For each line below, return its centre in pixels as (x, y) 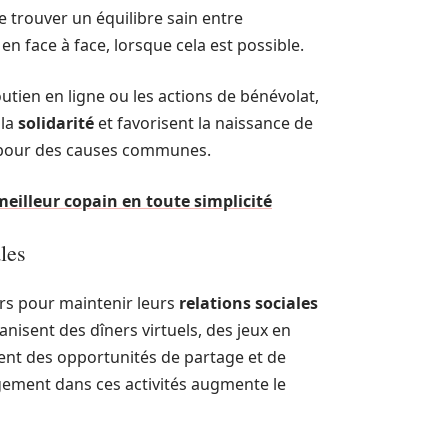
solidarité (56, 123)
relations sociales (248, 303)
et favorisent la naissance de (203, 123)
